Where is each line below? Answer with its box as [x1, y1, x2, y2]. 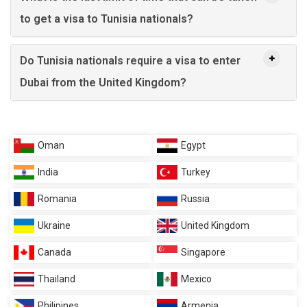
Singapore [181, 246, 225, 258]
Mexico [181, 273, 212, 284]
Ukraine [38, 219, 71, 231]
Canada [38, 246, 71, 258]
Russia [181, 193, 210, 204]
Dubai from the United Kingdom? [20, 75, 186, 89]
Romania [38, 193, 77, 204]
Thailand [38, 273, 75, 284]
